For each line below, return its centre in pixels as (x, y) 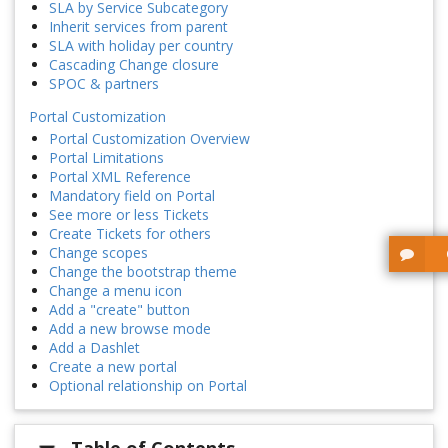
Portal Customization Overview (149, 139)
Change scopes (98, 253)
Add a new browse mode (130, 329)
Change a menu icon (115, 291)
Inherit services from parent (138, 27)
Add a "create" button (119, 310)
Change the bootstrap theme (143, 272)
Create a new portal (113, 367)
